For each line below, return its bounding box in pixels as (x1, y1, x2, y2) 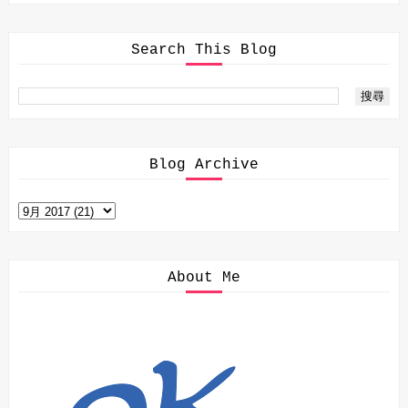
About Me (167, 270, 240, 287)
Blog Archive (148, 157, 259, 174)
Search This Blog (130, 42, 277, 59)
